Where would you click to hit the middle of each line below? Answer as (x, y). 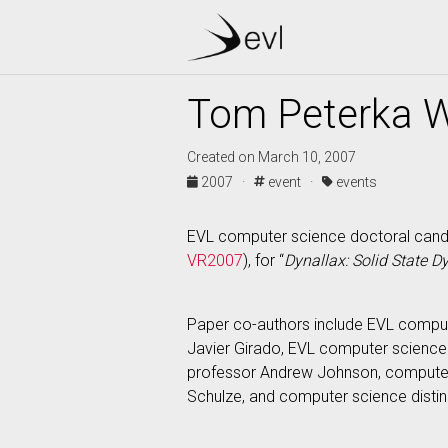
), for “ (263, 260)
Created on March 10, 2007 (271, 157)
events (355, 182)
